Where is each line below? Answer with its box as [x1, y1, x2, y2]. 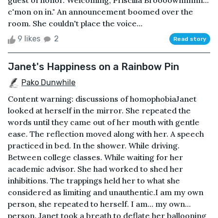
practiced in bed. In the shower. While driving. [8, 141, 180, 151]
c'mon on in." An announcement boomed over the [8, 7, 193, 17]
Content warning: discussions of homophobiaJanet [8, 94, 197, 104]
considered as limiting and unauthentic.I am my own [8, 187, 203, 198]
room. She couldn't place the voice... [8, 18, 143, 29]
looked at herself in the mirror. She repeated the [8, 106, 191, 116]
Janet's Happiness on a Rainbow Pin [8, 61, 179, 73]
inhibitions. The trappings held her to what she [8, 176, 180, 186]
